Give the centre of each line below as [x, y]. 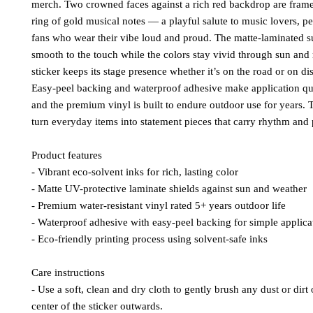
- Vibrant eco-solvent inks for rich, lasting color [135, 172]
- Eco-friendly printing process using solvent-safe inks [150, 239]
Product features [67, 155]
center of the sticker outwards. [97, 306]
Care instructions [68, 272]
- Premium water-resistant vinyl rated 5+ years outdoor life [159, 205]
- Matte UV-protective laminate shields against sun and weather [169, 188]
